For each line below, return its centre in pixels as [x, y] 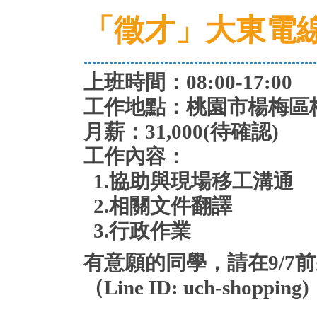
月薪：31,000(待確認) [181, 132]
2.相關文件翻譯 [158, 206]
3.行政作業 [137, 231]
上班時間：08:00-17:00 [188, 82]
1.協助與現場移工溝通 [189, 181]
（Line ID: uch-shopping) [196, 288]
